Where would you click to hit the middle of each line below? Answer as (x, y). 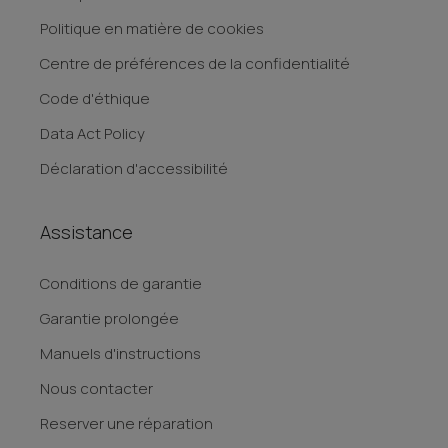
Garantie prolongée (109, 318)
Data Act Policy (92, 133)
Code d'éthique (95, 98)
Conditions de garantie (121, 283)
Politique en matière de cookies (152, 28)
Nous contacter (96, 388)
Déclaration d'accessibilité (134, 168)
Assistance (86, 232)
